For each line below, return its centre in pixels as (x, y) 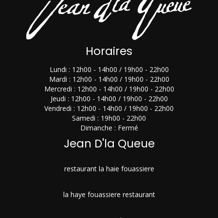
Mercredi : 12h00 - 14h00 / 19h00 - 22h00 (109, 89)
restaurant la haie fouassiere (109, 169)
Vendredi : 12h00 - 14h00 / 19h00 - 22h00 (109, 109)
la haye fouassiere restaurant (109, 195)
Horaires (109, 51)
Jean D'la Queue (109, 144)
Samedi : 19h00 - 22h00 (109, 118)
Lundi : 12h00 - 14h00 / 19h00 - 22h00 (109, 70)
